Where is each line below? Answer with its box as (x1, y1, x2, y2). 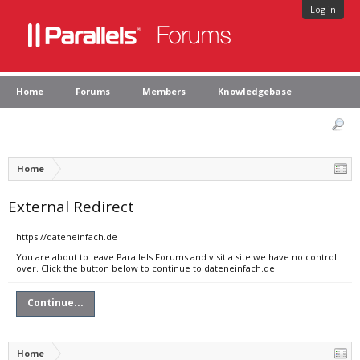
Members (142, 85, 186, 97)
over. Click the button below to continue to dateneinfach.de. (16, 262, 277, 274)
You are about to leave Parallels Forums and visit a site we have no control (16, 251, 337, 263)
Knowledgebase (218, 85, 292, 97)
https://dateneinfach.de (16, 231, 117, 243)
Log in (310, 3, 336, 15)
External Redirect (8, 196, 134, 216)
